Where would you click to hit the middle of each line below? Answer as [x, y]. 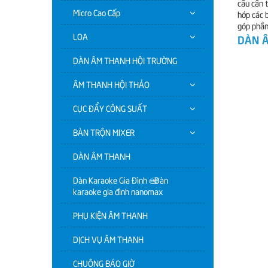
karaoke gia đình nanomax [118, 191]
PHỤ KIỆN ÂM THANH [110, 215]
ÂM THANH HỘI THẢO [111, 84]
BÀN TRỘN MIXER [104, 132]
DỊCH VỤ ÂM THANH [108, 239]
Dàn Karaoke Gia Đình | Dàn [121, 180]
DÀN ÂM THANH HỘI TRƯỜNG [125, 60]
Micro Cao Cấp [97, 12]
